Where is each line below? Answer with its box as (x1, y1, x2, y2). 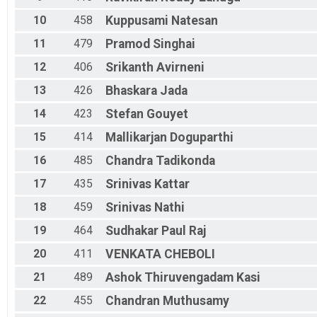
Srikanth (105, 60, 154, 75)
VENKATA (105, 247, 161, 262)
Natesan (171, 13, 218, 28)
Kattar (154, 177, 190, 192)
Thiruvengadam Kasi (144, 270, 260, 285)
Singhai (153, 37, 195, 52)
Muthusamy (163, 294, 229, 309)
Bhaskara (105, 83, 157, 98)
